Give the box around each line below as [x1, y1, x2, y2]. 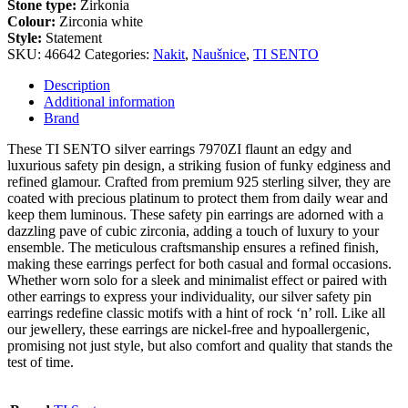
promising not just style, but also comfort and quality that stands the [7, 338, 393, 354]
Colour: [7, 14, 59, 30]
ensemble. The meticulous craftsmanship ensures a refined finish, [7, 240, 379, 256]
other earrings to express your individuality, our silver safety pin [7, 289, 372, 305]
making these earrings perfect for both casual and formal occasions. [7, 256, 392, 272]
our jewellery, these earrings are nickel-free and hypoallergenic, [7, 321, 370, 338]
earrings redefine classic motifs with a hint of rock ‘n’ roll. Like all [7, 305, 385, 321]
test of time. [7, 354, 74, 371]
